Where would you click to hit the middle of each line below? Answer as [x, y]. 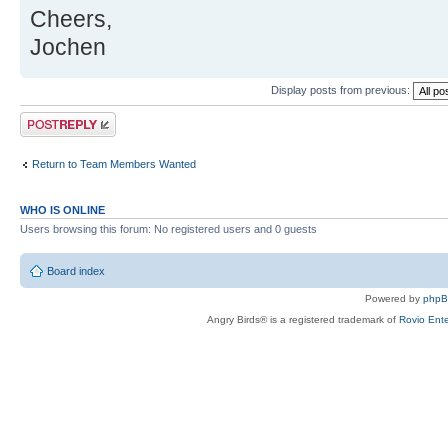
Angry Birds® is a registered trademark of [302, 319]
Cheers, [71, 19]
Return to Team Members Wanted [114, 163]
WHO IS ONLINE [62, 210]
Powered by [394, 298]
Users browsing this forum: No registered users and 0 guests [168, 229]
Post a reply [49, 118]
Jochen [68, 47]
